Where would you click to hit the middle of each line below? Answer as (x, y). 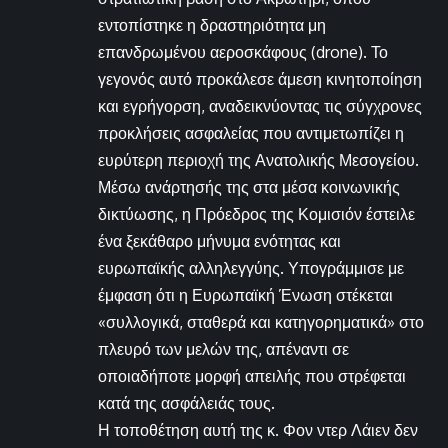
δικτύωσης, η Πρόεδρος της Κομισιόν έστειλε (256, 214)
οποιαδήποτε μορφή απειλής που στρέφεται (252, 376)
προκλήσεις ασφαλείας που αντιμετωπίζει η (251, 133)
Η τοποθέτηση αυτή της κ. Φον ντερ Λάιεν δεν (258, 430)
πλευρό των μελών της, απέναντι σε (223, 349)
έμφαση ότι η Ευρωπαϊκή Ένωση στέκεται (245, 295)
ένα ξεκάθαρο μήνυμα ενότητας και (219, 241)
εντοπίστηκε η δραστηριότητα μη (212, 25)
